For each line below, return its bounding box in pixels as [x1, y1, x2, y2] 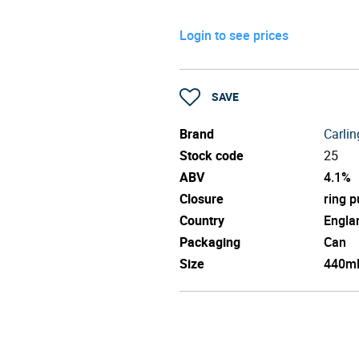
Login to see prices [179, 26, 288, 44]
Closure [179, 189, 224, 208]
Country [179, 211, 224, 229]
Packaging [179, 232, 240, 251]
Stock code [179, 146, 244, 164]
